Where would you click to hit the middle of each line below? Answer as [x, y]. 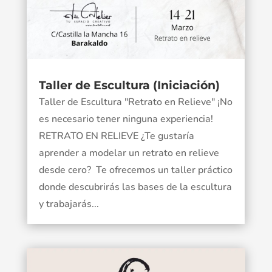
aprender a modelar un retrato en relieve [129, 153]
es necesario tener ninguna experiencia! [128, 119]
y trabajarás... [69, 204]
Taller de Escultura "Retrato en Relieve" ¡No [135, 102]
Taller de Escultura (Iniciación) [129, 86]
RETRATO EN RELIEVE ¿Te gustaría [116, 136]
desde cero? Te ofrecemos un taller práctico [135, 170]
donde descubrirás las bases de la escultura [135, 187]
